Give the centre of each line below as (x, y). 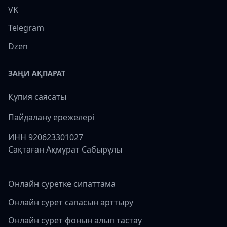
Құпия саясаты (37, 97)
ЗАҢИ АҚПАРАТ (37, 73)
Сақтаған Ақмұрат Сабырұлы (65, 149)
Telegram (26, 28)
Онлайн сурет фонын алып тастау (75, 220)
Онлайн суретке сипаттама (62, 184)
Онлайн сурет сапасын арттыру (71, 202)
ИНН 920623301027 (46, 137)
